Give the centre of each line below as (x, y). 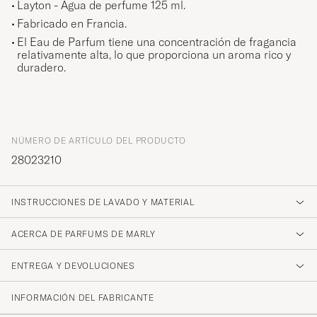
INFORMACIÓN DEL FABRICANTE (83, 298)
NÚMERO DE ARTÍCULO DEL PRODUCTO (99, 141)
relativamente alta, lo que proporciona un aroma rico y (154, 55)
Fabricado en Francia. (72, 24)
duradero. (41, 68)
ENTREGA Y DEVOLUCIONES (73, 266)
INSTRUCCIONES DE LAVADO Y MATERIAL (103, 202)
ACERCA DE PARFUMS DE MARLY (83, 234)
